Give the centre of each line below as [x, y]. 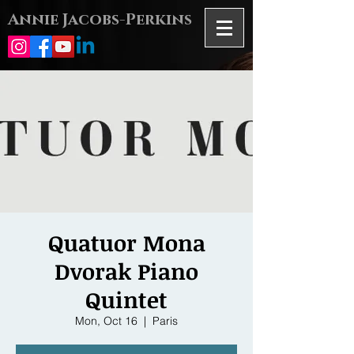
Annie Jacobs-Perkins [100, 20]
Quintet [126, 299]
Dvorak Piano [126, 271]
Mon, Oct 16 [106, 321]
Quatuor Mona [126, 243]
